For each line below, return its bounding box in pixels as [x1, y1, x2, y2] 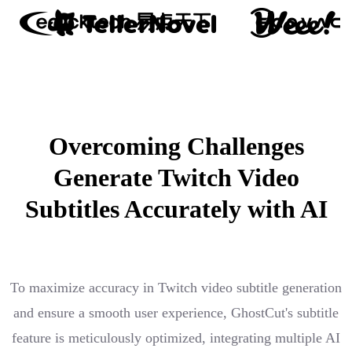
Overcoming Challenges [48, 131, 304, 160]
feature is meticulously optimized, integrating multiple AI [12, 329, 340, 346]
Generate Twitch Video [53, 163, 299, 192]
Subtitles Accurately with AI [24, 194, 328, 223]
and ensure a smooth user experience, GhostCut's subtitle [13, 304, 339, 321]
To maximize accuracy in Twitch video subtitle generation [10, 279, 342, 295]
